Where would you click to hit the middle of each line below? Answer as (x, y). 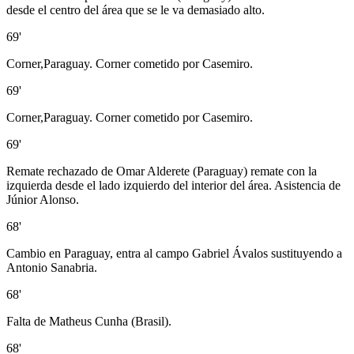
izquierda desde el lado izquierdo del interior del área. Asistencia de (173, 185)
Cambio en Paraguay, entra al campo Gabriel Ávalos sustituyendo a (174, 253)
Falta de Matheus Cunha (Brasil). (89, 321)
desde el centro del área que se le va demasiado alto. (136, 9)
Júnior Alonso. (43, 199)
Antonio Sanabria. (52, 267)
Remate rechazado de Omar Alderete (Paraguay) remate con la (162, 171)
